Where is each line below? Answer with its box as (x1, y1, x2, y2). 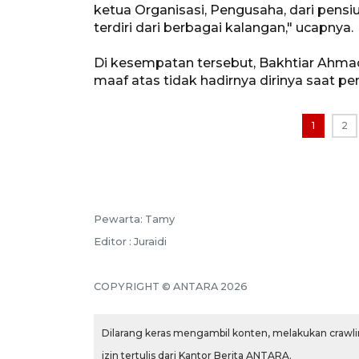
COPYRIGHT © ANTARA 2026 (94, 280, 248, 292)
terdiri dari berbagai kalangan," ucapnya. (94, 19, 353, 35)
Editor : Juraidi (94, 235, 167, 248)
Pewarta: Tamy (94, 212, 175, 225)
